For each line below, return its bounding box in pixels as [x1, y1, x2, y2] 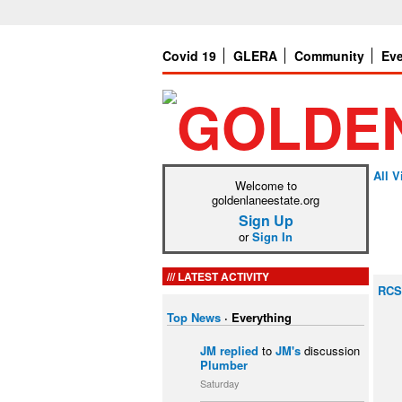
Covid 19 [162, 47, 216, 65]
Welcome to [234, 177, 297, 194]
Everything [232, 309, 292, 326]
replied [220, 341, 258, 359]
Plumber [200, 355, 248, 373]
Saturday [200, 375, 240, 390]
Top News [167, 309, 221, 326]
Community [294, 47, 364, 65]
